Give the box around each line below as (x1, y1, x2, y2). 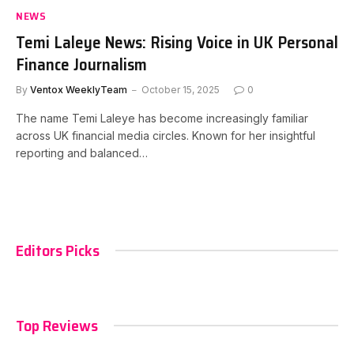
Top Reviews (16, 312, 98, 338)
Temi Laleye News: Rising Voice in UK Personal (16, 28, 338, 55)
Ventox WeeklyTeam (30, 83, 127, 96)
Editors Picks (16, 237, 100, 263)
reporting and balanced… (16, 145, 148, 160)
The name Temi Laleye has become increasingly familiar (16, 111, 308, 125)
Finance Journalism (16, 51, 147, 77)
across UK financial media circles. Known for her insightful (16, 128, 315, 142)
